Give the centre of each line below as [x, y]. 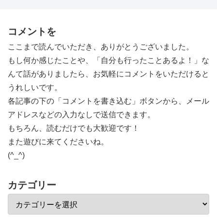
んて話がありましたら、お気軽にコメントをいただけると [108, 74]
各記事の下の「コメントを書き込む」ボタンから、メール [108, 101]
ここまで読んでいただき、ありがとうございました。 [101, 46]
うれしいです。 [35, 87]
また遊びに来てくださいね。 [58, 141]
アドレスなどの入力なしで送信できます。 [81, 114]
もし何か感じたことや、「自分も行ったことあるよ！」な [108, 60]
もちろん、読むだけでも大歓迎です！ [74, 128]
